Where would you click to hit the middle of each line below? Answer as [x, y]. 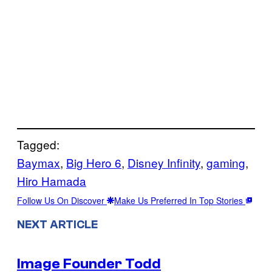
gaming [226, 162]
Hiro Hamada [52, 180]
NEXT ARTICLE [57, 224]
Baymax [39, 162]
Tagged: [38, 144]
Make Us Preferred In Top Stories [180, 200]
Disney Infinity [164, 162]
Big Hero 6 [94, 162]
